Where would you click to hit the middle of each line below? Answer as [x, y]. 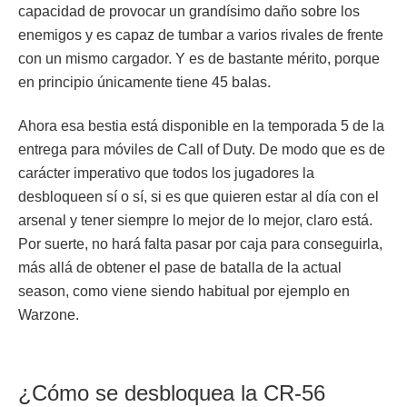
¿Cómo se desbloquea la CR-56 [172, 392]
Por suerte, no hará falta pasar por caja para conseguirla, [200, 243]
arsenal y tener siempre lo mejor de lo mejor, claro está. [195, 220]
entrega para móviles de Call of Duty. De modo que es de [202, 149]
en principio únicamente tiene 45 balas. [146, 82]
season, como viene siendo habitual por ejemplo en [184, 291]
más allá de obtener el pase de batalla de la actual [180, 267]
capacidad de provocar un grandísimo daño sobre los [189, 11]
